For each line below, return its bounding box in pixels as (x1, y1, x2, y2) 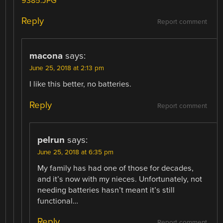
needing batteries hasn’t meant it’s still (37, 185, 175, 195)
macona (29, 50, 63, 62)
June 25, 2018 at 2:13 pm (29, 64, 105, 73)
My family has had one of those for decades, (37, 163, 194, 173)
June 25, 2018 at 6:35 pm (37, 148, 114, 156)
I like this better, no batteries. (29, 79, 132, 90)
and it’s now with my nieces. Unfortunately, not (37, 174, 203, 184)
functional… (37, 196, 79, 206)
